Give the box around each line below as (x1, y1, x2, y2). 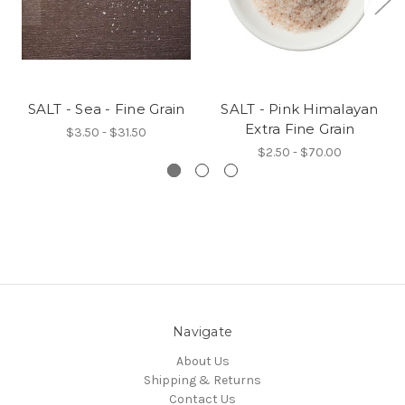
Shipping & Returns (144, 372, 261, 388)
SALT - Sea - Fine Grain (27, 99, 185, 118)
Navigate (173, 323, 232, 340)
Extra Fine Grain (245, 119, 354, 137)
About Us (175, 353, 230, 369)
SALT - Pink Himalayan (221, 99, 379, 118)
